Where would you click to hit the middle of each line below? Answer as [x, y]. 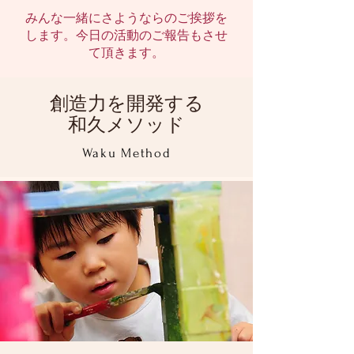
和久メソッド [126, 125]
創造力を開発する [126, 104]
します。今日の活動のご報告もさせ [126, 35]
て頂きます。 [126, 53]
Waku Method [126, 153]
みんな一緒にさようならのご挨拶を [126, 18]
